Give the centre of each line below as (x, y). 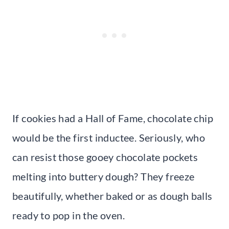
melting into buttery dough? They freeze (104, 176)
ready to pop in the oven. (68, 215)
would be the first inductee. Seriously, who (109, 137)
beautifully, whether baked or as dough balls (112, 196)
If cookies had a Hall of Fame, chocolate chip (113, 118)
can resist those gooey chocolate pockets (105, 157)
